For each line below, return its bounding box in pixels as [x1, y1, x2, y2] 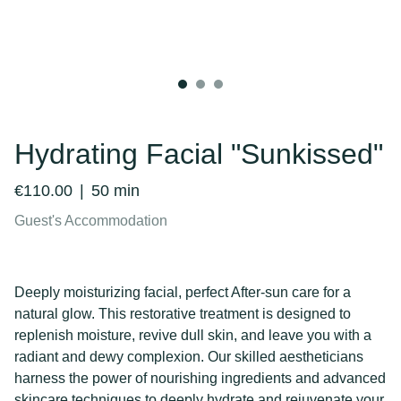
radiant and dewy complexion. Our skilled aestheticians [14, 349, 363, 364]
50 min [91, 182, 140, 200]
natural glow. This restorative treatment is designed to [14, 306, 351, 321]
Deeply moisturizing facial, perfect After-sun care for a [14, 285, 351, 300]
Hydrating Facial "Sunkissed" [14, 138, 383, 170]
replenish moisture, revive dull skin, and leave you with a [14, 328, 371, 343]
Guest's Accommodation [14, 213, 167, 228]
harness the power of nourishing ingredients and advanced [14, 371, 386, 386]
